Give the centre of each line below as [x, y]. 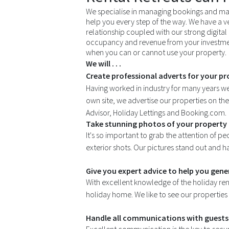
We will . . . [104, 64]
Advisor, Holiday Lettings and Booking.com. [156, 113]
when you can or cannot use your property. [156, 52]
